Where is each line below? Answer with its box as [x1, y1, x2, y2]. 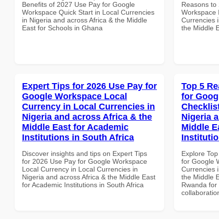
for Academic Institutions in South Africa [22, 180, 144, 189]
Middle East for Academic [22, 122, 129, 132]
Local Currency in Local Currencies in [22, 165, 138, 173]
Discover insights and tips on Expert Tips [22, 149, 147, 157]
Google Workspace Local [22, 91, 127, 101]
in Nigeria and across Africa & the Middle [22, 16, 147, 24]
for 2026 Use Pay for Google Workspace [22, 157, 147, 165]
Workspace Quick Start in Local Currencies [22, 8, 154, 16]
